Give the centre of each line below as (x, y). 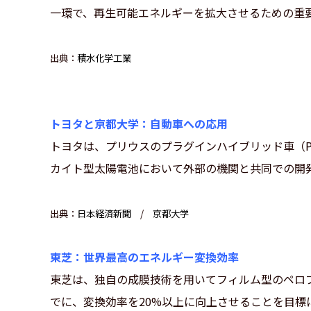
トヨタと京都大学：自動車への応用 (139, 124)
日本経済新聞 (104, 214)
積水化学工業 (104, 58)
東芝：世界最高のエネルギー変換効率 (144, 257)
